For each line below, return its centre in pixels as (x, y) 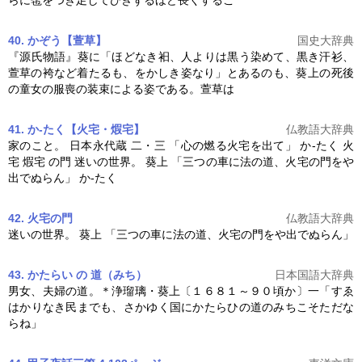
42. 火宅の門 (40, 219)
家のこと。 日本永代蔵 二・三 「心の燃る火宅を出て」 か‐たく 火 (181, 146)
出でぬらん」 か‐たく (63, 178)
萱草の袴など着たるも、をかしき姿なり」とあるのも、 (152, 73)
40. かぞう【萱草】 (57, 41)
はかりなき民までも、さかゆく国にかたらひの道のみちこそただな (181, 307)
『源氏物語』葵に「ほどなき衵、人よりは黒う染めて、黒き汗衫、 (181, 57)
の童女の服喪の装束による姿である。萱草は (121, 89)
